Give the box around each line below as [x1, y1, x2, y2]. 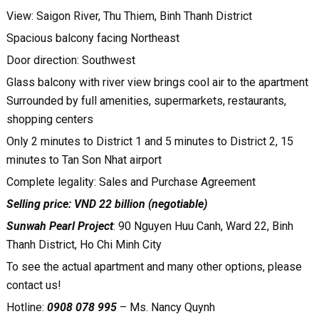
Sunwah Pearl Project [6, 219, 113, 233]
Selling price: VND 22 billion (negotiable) [6, 197, 207, 211]
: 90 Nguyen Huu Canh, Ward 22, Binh [113, 219, 293, 233]
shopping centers [6, 113, 96, 126]
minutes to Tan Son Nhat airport [6, 153, 164, 167]
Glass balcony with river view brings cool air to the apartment [6, 75, 308, 89]
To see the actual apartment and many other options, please [6, 260, 302, 273]
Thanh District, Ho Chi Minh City [6, 238, 162, 251]
